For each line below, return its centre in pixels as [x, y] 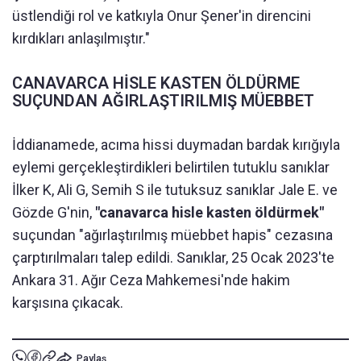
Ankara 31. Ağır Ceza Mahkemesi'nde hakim [151, 280]
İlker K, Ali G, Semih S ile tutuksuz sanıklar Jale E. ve [175, 190]
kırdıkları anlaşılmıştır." [81, 39]
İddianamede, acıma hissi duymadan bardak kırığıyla [176, 145]
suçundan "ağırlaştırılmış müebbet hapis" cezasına [172, 235]
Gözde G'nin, [52, 213]
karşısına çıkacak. [68, 303]
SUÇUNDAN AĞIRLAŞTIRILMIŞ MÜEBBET [163, 101]
